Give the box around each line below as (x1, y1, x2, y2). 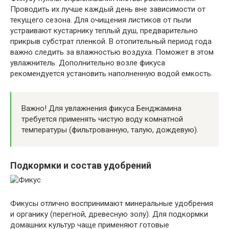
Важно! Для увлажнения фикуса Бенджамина (21, 104, 181, 113)
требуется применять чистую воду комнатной (21, 114, 183, 124)
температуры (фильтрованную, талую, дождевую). (21, 125, 198, 134)
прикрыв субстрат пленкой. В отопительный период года (10, 37, 212, 46)
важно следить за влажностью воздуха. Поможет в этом (10, 48, 214, 57)
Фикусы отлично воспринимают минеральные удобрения (10, 199, 213, 208)
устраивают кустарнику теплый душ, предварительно (10, 26, 198, 35)
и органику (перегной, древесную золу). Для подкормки (10, 210, 208, 219)
